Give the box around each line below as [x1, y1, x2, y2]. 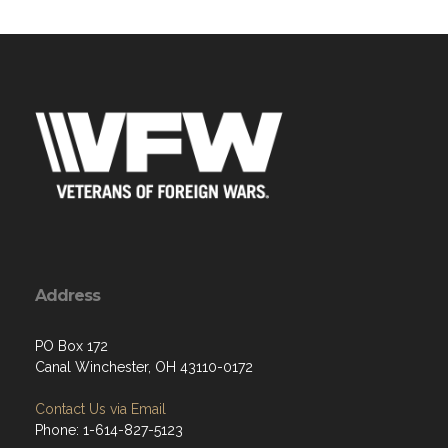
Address [35, 286, 100, 305]
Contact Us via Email [35, 401, 166, 417]
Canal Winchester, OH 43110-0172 [35, 359, 253, 375]
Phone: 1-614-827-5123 [35, 422, 183, 438]
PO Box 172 [35, 338, 108, 354]
